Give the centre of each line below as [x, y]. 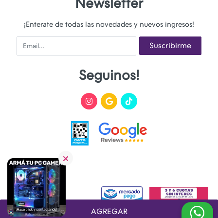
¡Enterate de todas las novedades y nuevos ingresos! [109, 24]
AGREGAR [109, 211]
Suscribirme [170, 45]
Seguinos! [109, 75]
